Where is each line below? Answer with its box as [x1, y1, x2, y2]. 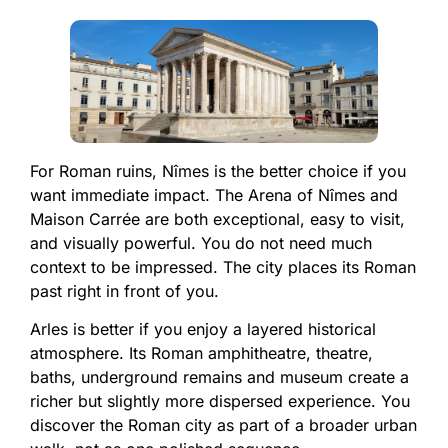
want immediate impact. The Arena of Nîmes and [30, 184, 398, 205]
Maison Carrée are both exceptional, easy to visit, [30, 208, 405, 229]
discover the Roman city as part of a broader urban [30, 415, 417, 436]
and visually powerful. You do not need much [30, 232, 372, 253]
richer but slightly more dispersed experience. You [30, 391, 410, 412]
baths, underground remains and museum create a [30, 367, 409, 388]
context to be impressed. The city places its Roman [30, 256, 416, 277]
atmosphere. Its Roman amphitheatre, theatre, [30, 343, 373, 364]
